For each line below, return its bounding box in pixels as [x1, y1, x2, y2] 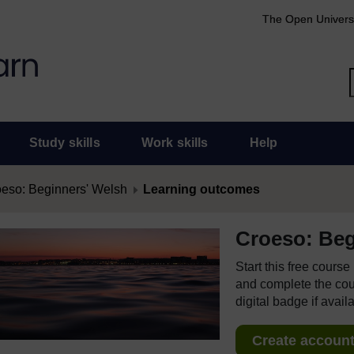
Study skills [28, 136, 100, 149]
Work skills [141, 136, 209, 149]
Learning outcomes [143, 183, 260, 196]
